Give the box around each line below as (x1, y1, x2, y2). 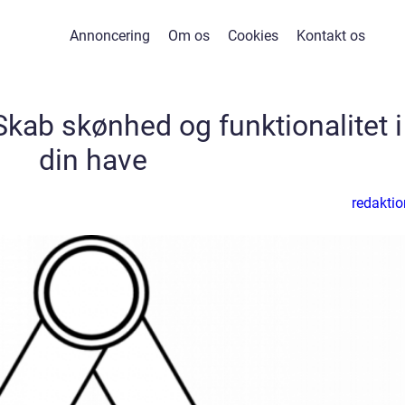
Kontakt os (296, 27, 365, 44)
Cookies (227, 27, 278, 44)
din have (39, 143, 147, 177)
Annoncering (69, 27, 150, 44)
